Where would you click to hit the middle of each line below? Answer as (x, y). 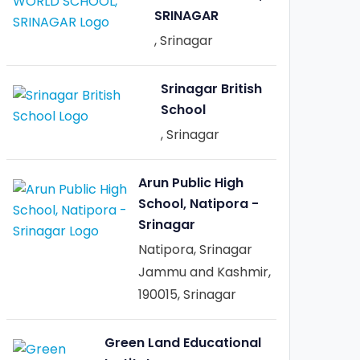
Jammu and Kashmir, (204, 272)
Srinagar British (211, 89)
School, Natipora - (198, 204)
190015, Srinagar (187, 295)
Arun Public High (190, 183)
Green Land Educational (183, 343)
